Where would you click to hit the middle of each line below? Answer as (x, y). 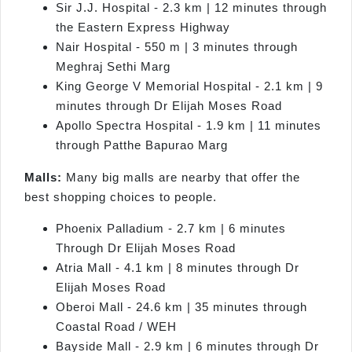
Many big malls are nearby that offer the (183, 178)
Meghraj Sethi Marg (113, 67)
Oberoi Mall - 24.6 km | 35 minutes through (181, 306)
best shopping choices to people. (121, 197)
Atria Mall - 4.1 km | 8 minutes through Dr (178, 267)
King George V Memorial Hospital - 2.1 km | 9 (189, 86)
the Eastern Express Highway (143, 27)
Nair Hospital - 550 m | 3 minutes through (177, 47)
